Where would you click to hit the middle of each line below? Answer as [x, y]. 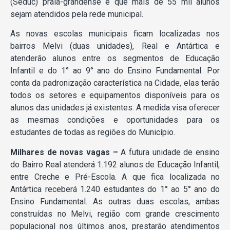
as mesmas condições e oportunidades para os [115, 120]
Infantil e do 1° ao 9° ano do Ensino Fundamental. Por [115, 71]
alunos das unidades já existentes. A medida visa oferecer [115, 108]
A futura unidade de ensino [169, 152]
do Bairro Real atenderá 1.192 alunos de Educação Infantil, [115, 164]
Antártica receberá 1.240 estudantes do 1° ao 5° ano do [115, 189]
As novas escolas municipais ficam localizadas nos [115, 34]
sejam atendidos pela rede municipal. [77, 14]
